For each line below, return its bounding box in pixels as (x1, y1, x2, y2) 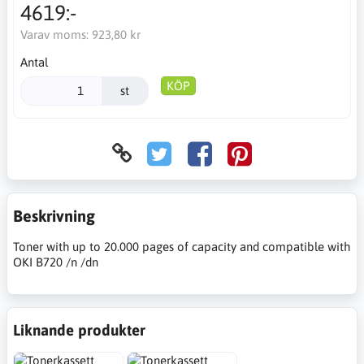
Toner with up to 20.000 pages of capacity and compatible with (13, 239, 350, 253)
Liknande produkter (13, 320, 145, 339)
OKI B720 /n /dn (13, 254, 98, 269)
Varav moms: (19, 28, 92, 41)
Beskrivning (13, 206, 95, 225)
